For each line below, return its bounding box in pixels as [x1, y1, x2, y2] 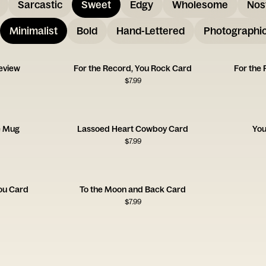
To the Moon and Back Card [80, 184, 186, 195]
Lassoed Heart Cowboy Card [77, 123, 189, 134]
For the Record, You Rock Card [74, 63, 192, 74]
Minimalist [9, 24, 58, 37]
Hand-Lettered [116, 24, 185, 37]
